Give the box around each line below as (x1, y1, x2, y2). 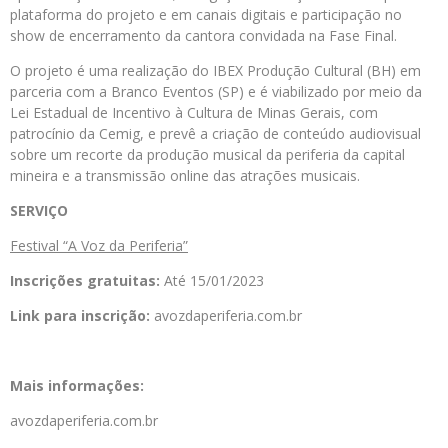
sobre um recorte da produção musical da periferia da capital (10, 145, 405, 165)
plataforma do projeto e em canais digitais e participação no (10, 5, 402, 25)
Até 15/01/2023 (160, 271, 264, 291)
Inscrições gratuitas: (10, 271, 160, 291)
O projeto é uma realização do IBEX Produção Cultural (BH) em (10, 61, 421, 81)
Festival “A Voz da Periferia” (10, 236, 188, 256)
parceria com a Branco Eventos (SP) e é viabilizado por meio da (10, 82, 422, 102)
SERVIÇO (10, 201, 68, 221)
